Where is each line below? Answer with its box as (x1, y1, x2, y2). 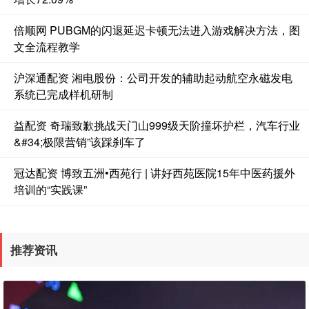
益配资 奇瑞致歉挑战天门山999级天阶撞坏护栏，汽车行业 (14, 117, 300, 134)
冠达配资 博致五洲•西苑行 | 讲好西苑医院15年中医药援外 (14, 165, 295, 181)
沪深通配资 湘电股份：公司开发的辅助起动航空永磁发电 (14, 70, 292, 86)
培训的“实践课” (14, 181, 87, 198)
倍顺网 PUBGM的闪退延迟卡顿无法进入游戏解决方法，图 (14, 22, 300, 39)
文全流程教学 (14, 39, 80, 55)
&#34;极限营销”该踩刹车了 (14, 134, 146, 150)
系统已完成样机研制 (14, 86, 113, 103)
